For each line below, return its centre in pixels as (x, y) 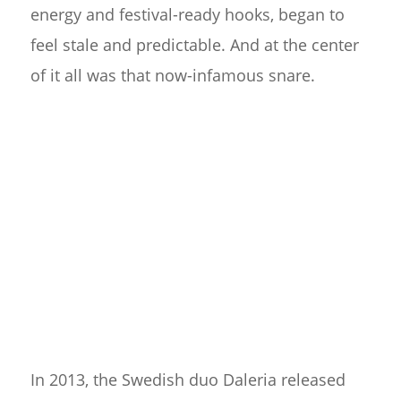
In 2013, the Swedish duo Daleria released (188, 379)
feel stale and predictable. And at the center (194, 45)
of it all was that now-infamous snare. (172, 76)
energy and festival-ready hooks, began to (187, 15)
